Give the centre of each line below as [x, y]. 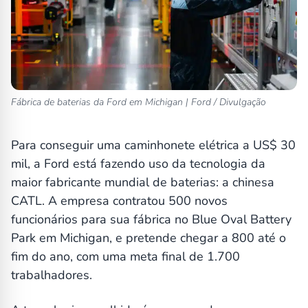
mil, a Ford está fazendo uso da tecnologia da [138, 164]
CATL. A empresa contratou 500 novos [119, 201]
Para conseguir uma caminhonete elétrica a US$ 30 [153, 145]
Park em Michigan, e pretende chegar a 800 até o [148, 238]
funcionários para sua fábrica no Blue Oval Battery [151, 220]
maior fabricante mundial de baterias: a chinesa [143, 183]
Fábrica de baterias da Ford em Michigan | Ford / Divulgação [139, 102]
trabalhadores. [52, 275]
